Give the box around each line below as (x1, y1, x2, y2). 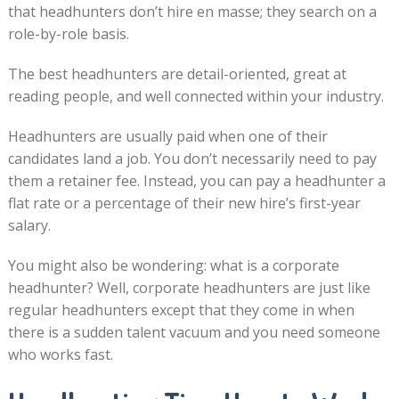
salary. (7, 215, 51, 235)
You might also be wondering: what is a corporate (7, 255, 339, 275)
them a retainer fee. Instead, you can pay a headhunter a (7, 170, 386, 191)
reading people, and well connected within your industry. (7, 85, 384, 106)
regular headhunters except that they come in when (7, 299, 354, 320)
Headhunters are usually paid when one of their (7, 126, 328, 146)
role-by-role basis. (7, 23, 129, 44)
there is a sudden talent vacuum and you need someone (7, 322, 380, 342)
